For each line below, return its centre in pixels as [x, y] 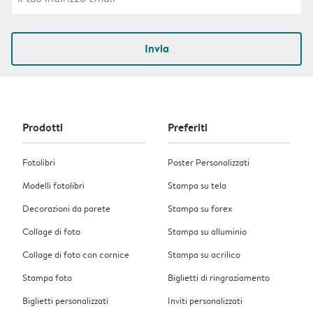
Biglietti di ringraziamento [219, 278]
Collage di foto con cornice [76, 255]
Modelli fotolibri [53, 185]
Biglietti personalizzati [65, 301]
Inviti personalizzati [205, 301]
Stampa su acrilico [204, 255]
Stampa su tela [197, 185]
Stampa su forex [200, 209]
